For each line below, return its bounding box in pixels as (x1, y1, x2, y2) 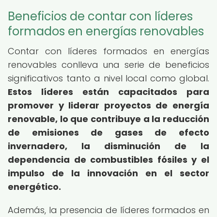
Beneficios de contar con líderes (8, 8, 193, 24)
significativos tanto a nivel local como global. (8, 72, 209, 84)
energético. (8, 181, 61, 193)
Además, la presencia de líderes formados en (8, 204, 209, 216)
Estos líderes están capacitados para (8, 86, 209, 98)
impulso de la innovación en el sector (8, 167, 209, 179)
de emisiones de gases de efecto (8, 126, 209, 139)
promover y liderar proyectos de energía (8, 99, 209, 111)
